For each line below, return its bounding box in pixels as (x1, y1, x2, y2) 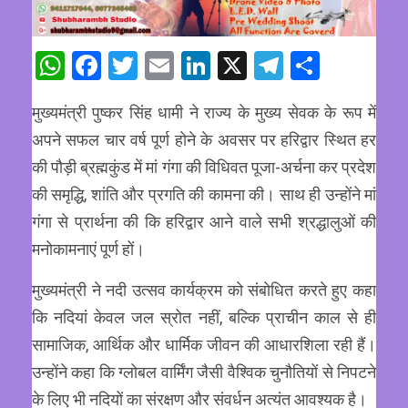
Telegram (283, 47, 401, 83)
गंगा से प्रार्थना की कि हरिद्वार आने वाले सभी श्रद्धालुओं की (32, 211, 376, 231)
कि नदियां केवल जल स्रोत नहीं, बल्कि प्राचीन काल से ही (32, 307, 376, 327)
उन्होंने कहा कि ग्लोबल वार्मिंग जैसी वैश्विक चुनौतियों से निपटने (32, 362, 376, 382)
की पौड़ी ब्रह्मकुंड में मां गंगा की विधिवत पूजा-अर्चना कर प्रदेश (32, 157, 376, 177)
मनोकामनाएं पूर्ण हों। (32, 239, 145, 259)
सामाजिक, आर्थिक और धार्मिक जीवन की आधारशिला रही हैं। (32, 334, 376, 354)
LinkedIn (210, 47, 317, 83)
